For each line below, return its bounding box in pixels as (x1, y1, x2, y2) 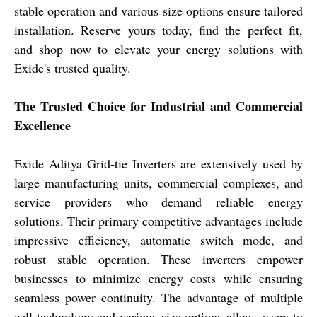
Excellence (14, 116, 71, 135)
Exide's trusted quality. (14, 59, 131, 77)
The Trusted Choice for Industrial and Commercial (14, 97, 303, 116)
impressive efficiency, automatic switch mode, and (14, 231, 303, 249)
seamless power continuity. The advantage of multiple (14, 289, 303, 306)
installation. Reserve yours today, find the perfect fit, (14, 21, 303, 39)
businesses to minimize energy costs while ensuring (14, 270, 303, 287)
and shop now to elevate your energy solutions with (14, 40, 303, 58)
